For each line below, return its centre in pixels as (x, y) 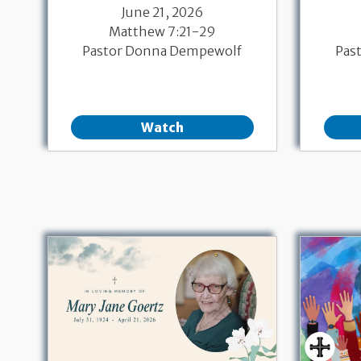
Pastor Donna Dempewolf (162, 50)
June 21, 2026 (162, 12)
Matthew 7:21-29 (162, 31)
